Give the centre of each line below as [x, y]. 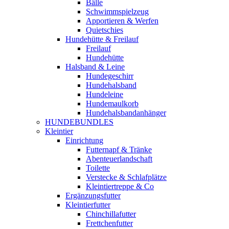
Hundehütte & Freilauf [102, 39]
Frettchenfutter [109, 223]
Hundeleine [105, 94]
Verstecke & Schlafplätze [126, 177]
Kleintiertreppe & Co [120, 186]
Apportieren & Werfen [122, 21]
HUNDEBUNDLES [79, 122]
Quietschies [105, 30]
